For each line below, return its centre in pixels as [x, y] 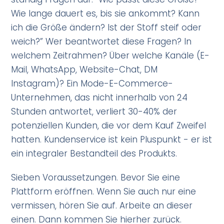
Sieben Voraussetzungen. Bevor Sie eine [96, 178]
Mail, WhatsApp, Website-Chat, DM [84, 70]
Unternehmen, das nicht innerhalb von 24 [99, 98]
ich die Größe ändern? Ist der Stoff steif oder [106, 28]
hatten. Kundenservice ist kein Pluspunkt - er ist [112, 140]
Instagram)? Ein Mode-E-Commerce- [92, 84]
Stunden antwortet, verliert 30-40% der [94, 112]
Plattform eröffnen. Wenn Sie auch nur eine [104, 192]
